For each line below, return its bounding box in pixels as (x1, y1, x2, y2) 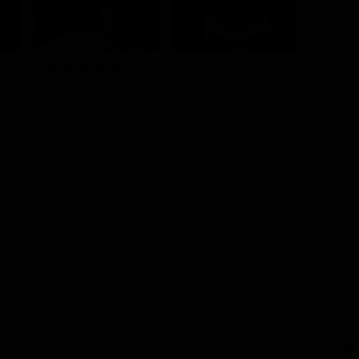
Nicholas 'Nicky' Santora (171, 79, 293, 92)
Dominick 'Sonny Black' (34, 79, 151, 92)
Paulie (309, 79, 341, 92)
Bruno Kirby (171, 59, 237, 73)
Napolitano (34, 98, 88, 111)
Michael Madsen (34, 59, 123, 73)
